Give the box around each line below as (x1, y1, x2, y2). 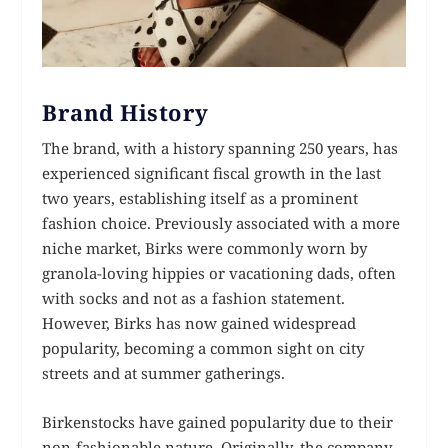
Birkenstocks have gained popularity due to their (42, 412, 394, 433)
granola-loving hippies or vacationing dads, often (42, 263, 397, 284)
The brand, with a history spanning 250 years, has (42, 138, 399, 159)
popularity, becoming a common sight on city (42, 338, 365, 359)
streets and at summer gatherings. (42, 363, 286, 384)
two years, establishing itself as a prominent (42, 188, 359, 209)
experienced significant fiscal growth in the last (42, 163, 382, 184)
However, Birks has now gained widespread (42, 313, 357, 334)
